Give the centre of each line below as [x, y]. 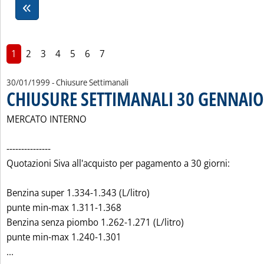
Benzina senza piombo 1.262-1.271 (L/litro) [95, 222]
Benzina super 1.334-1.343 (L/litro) [78, 193]
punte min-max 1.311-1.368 [64, 207]
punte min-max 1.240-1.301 [64, 237]
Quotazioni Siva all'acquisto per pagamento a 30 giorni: [118, 163]
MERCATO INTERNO [47, 119]
